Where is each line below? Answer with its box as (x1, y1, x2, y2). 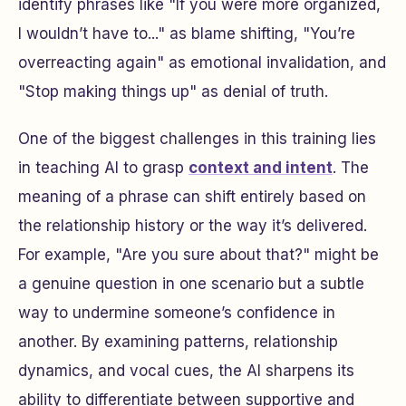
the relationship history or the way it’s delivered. (18, 217, 367, 235)
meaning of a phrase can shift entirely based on (18, 188, 366, 206)
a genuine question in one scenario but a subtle (18, 275, 364, 293)
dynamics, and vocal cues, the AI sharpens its (18, 362, 354, 380)
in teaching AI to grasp (18, 159, 188, 177)
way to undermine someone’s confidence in (18, 304, 335, 322)
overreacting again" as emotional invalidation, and (18, 53, 386, 72)
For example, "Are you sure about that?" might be (18, 246, 379, 264)
